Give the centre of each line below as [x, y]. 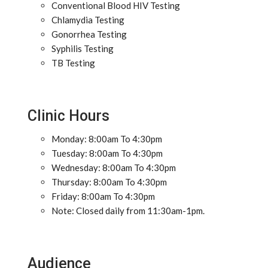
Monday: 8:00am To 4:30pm [107, 139]
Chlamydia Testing [88, 20]
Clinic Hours [68, 116]
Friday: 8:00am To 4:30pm [103, 196]
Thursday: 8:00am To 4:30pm [109, 182]
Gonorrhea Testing [89, 34]
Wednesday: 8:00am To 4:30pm [114, 167]
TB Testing [73, 63]
